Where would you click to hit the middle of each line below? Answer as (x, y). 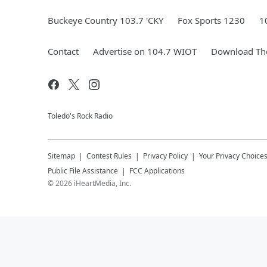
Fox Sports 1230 (211, 20)
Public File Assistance (83, 171)
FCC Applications (157, 171)
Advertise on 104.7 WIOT (145, 51)
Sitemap (61, 156)
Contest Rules (109, 156)
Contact (63, 51)
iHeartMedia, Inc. (103, 183)
